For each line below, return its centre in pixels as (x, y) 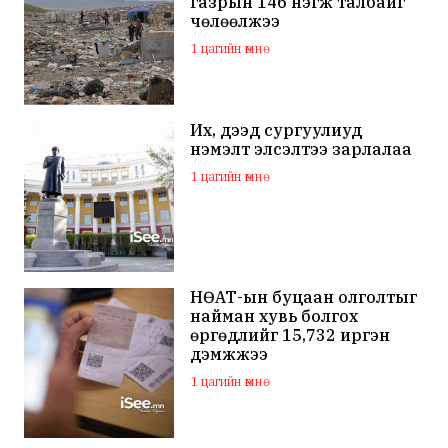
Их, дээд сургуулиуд (276, 130)
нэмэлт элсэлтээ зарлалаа (301, 149)
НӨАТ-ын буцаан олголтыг (304, 296)
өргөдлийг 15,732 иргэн (290, 334)
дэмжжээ (229, 353)
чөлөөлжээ (235, 20)
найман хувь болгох (274, 315)
